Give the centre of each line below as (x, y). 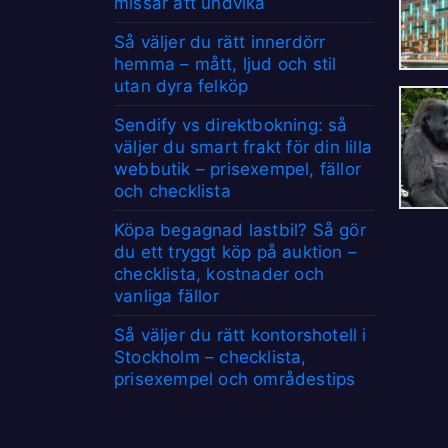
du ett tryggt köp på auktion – (235, 251)
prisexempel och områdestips (235, 378)
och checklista (172, 190)
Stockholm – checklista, (210, 356)
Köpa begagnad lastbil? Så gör (240, 229)
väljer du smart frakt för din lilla (243, 146)
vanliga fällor (166, 295)
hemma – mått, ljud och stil (225, 63)
